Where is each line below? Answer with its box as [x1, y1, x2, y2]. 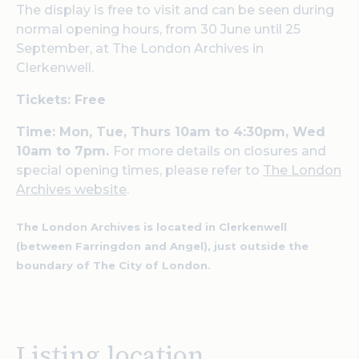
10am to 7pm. [16, 143, 113, 159]
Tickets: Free [16, 92, 106, 107]
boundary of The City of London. [16, 259, 211, 272]
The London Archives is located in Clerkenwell [16, 220, 287, 234]
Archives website [16, 182, 127, 197]
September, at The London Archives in [16, 41, 264, 56]
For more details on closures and [113, 143, 326, 159]
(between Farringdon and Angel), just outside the [16, 240, 309, 253]
